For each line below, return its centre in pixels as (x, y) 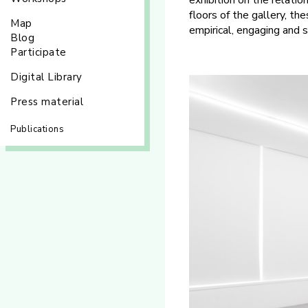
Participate (38, 52)
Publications (37, 129)
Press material (47, 102)
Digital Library (46, 77)
